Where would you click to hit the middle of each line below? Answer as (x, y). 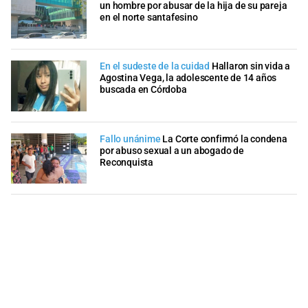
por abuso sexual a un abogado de (172, 151)
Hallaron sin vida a (251, 67)
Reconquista (126, 162)
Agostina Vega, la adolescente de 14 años (188, 78)
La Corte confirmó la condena (225, 139)
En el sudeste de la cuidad (156, 67)
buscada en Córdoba (143, 90)
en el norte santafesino (149, 17)
